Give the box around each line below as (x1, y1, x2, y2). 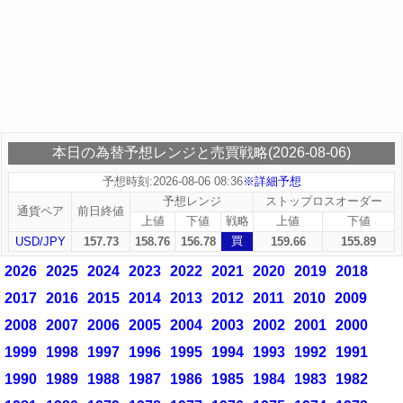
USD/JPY (14, 235, 66, 248)
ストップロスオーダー (265, 194, 382, 208)
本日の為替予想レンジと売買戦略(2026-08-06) (52, 145, 351, 160)
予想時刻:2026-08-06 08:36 (102, 175, 243, 188)
